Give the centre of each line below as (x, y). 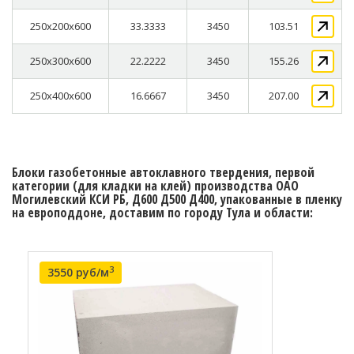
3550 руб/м (78, 273)
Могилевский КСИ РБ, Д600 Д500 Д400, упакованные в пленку (177, 200)
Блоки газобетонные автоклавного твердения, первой (163, 173)
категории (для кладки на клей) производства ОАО (155, 186)
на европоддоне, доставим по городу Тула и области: (162, 213)
